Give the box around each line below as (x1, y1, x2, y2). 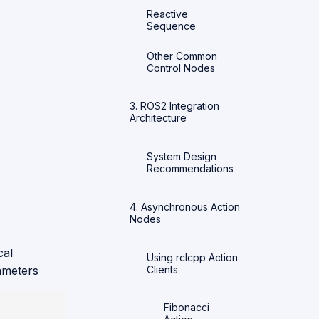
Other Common (147, 49, 217, 62)
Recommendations (147, 162, 234, 174)
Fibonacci (164, 301, 209, 314)
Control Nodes (147, 61, 215, 74)
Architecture (130, 112, 187, 125)
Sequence (147, 19, 196, 32)
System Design (147, 150, 216, 162)
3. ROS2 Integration (130, 100, 219, 113)
